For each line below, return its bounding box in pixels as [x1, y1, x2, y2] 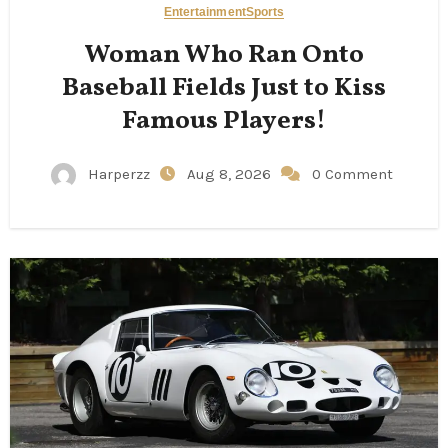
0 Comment [312, 165, 393, 184]
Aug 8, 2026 [187, 165, 275, 184]
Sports [245, 5, 285, 20]
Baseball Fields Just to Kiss [62, 70, 386, 107]
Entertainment [163, 5, 246, 20]
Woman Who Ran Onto [84, 37, 364, 74]
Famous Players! [122, 103, 326, 140]
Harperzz [84, 165, 154, 184]
